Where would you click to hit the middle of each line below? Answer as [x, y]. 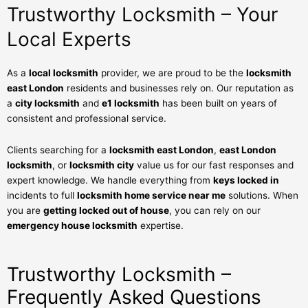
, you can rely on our [215, 210]
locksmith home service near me [151, 195]
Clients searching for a [58, 150]
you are [25, 210]
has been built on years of [218, 103]
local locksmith [64, 73]
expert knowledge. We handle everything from [110, 180]
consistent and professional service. [87, 118]
